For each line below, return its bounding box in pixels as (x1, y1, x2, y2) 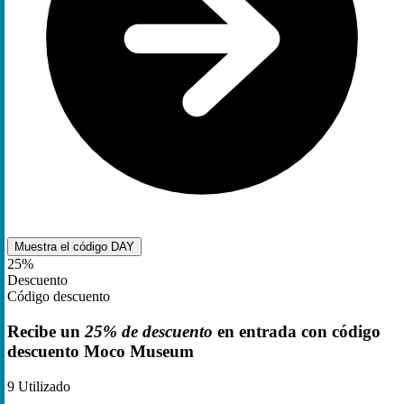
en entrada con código (213, 321, 381, 341)
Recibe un (7, 321, 85, 341)
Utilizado (14, 378, 70, 394)
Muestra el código (14, 240, 111, 254)
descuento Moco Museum (7, 341, 194, 361)
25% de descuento (85, 321, 213, 341)
